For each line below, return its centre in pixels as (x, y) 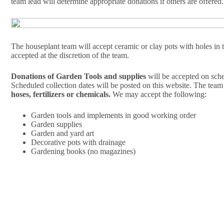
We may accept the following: (158, 94)
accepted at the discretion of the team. (70, 55)
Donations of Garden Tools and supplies (78, 76)
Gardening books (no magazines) (83, 151)
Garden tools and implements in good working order (113, 115)
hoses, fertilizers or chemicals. (61, 94)
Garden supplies (56, 124)
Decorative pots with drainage (78, 142)
